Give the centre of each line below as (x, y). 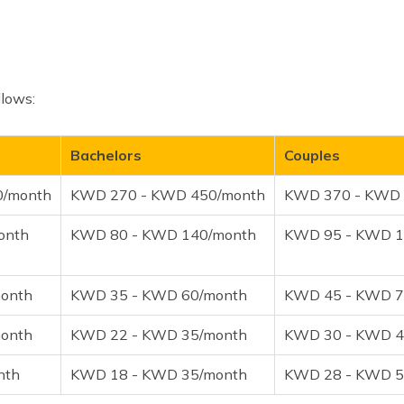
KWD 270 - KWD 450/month (168, 194)
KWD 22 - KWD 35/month (159, 334)
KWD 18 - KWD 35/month (159, 374)
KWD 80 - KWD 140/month (163, 234)
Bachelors (106, 155)
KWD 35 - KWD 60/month (159, 294)
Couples (312, 155)
